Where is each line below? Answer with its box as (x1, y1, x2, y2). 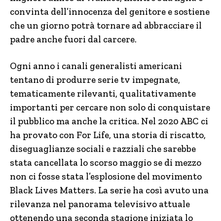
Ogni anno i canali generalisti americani (10, 60, 182, 72)
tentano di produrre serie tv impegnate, (10, 74, 180, 85)
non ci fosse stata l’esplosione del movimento (10, 171, 202, 182)
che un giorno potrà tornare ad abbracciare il (10, 20, 202, 31)
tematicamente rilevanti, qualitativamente (10, 88, 196, 99)
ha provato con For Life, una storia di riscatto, (10, 129, 206, 141)
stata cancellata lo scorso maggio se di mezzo (10, 157, 201, 168)
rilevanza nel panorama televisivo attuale (10, 198, 190, 210)
